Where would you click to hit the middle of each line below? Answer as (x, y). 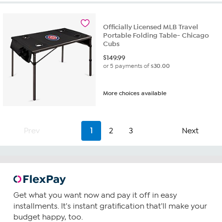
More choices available (135, 93)
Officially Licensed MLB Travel (151, 27)
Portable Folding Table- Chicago (156, 35)
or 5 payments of (127, 66)
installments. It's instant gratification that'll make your (110, 206)
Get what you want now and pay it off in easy (95, 195)
